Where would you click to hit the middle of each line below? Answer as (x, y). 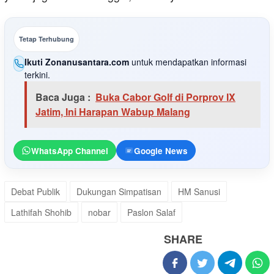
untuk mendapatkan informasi (188, 62)
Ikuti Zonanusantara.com (77, 62)
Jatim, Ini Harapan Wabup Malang (113, 112)
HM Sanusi (199, 192)
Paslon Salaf (151, 213)
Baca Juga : (63, 97)
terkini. (37, 75)
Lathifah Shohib (41, 213)
